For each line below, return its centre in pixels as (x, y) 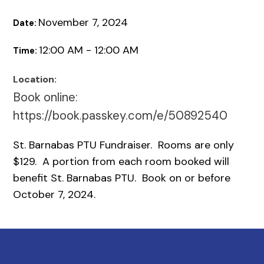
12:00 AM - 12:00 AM (89, 50)
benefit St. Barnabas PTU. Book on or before (122, 178)
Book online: (46, 97)
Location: (35, 79)
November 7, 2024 (83, 22)
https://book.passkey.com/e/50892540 (121, 115)
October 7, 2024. (55, 194)
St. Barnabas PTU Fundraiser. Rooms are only (124, 145)
